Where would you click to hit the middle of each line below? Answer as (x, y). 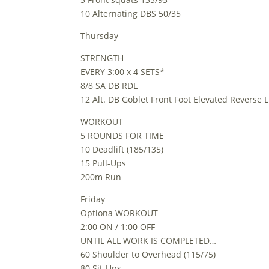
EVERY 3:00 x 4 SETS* (123, 72)
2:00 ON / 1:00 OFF (118, 227)
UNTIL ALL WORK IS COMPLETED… (149, 240)
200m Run (101, 177)
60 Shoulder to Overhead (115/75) (148, 254)
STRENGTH (102, 58)
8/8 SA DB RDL (109, 86)
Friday (93, 199)
